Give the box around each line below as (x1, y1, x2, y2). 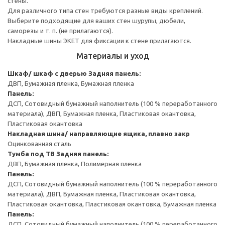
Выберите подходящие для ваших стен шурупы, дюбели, (8, 17, 185, 24)
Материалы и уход (76, 51, 149, 60)
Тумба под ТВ (8, 150, 55, 157)
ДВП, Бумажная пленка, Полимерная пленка (8, 160, 142, 167)
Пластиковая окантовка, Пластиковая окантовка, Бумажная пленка (8, 200, 216, 207)
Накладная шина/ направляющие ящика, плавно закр (8, 130, 190, 137)
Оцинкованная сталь (8, 140, 71, 147)
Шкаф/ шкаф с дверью (8, 69, 87, 77)
